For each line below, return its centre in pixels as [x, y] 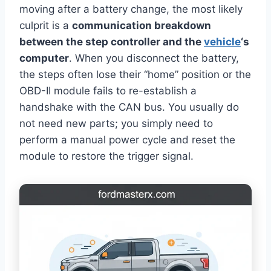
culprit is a [46, 26]
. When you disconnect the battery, [154, 58]
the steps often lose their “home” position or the [135, 75]
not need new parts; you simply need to [116, 124]
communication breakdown [142, 26]
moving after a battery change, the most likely [131, 9]
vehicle [222, 42]
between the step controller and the [112, 42]
